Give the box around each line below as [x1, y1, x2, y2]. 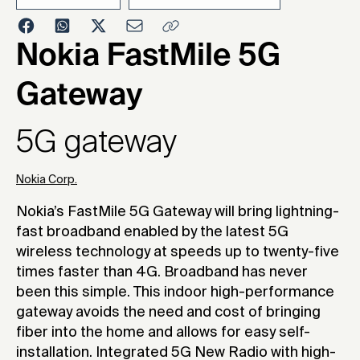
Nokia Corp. [16, 174, 77, 186]
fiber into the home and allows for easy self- [16, 325, 310, 341]
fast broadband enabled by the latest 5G [16, 225, 288, 240]
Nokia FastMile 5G [16, 42, 280, 73]
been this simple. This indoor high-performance [16, 285, 334, 301]
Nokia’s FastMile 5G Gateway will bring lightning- [16, 205, 339, 220]
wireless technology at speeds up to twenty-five [16, 245, 339, 260]
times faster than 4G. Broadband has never [16, 265, 308, 280]
